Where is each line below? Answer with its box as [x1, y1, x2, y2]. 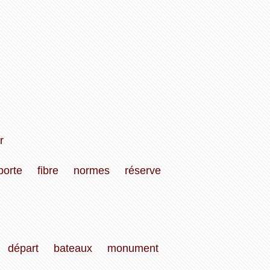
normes [73, 165, 110, 177]
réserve [124, 165, 161, 177]
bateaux [53, 242, 92, 255]
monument [107, 242, 159, 255]
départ [7, 242, 39, 255]
